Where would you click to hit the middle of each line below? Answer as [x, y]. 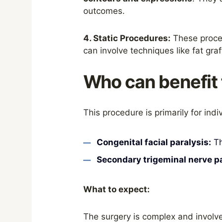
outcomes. [104, 11]
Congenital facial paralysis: [154, 142]
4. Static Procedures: [127, 38]
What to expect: [116, 189]
